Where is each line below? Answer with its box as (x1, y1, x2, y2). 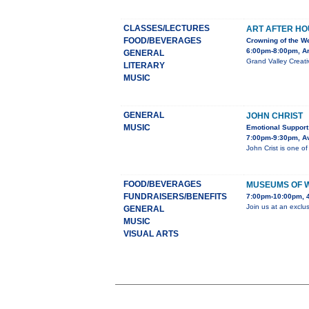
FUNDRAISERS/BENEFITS (123, 192, 227, 202)
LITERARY (123, 61, 165, 71)
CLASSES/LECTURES (123, 23, 210, 34)
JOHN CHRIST (246, 111, 303, 121)
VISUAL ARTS (123, 229, 179, 239)
